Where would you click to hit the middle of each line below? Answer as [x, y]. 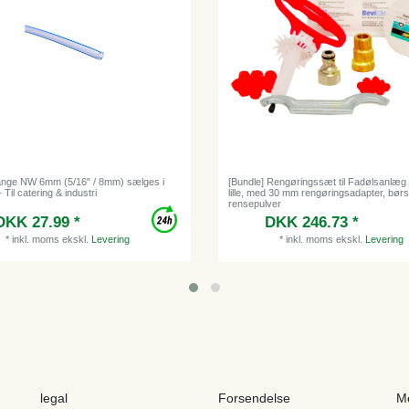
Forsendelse [254, 398]
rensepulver [255, 203]
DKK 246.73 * [311, 222]
